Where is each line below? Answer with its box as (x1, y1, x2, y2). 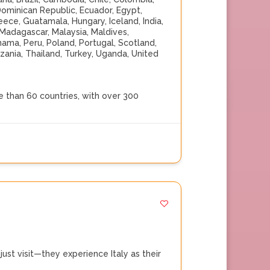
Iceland (109, 16, 139, 26)
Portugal (79, 38, 114, 48)
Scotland (118, 38, 155, 48)
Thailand (25, 49, 60, 58)
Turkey (64, 49, 92, 58)
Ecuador (80, 5, 112, 15)
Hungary (72, 16, 105, 26)
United (131, 49, 159, 58)
